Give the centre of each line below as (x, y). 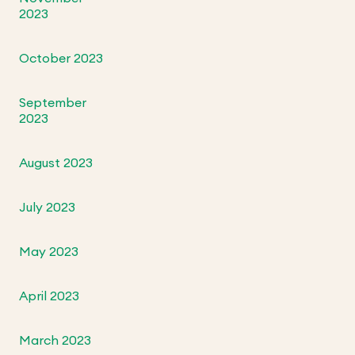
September (53, 103)
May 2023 (49, 252)
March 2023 (55, 341)
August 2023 (56, 164)
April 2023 (50, 297)
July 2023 (48, 208)
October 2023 (61, 59)
